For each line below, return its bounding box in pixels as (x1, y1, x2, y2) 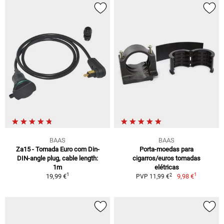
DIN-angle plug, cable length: (17, 154, 98, 162)
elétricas (154, 163, 179, 171)
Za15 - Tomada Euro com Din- (15, 145, 99, 153)
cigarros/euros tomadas (132, 154, 200, 162)
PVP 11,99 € (136, 173, 170, 180)
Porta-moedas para (139, 145, 193, 153)
